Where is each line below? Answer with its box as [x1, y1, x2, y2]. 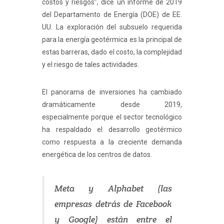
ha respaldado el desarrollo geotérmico [42, 125, 182, 133]
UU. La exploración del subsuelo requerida [42, 22, 182, 31]
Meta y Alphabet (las [54, 182, 172, 194]
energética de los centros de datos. [42, 150, 152, 158]
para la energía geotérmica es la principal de [42, 35, 182, 43]
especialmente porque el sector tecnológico [42, 112, 182, 121]
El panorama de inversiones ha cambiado [42, 87, 182, 96]
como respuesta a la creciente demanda [42, 137, 182, 146]
